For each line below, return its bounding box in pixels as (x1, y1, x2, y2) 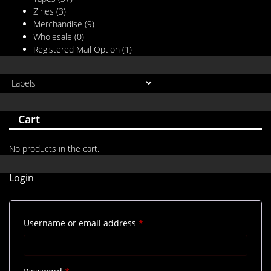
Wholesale (33, 31, 72, 43)
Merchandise (33, 18, 82, 30)
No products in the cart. (9, 143, 99, 155)
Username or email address (24, 217, 139, 229)
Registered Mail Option (33, 44, 120, 56)
